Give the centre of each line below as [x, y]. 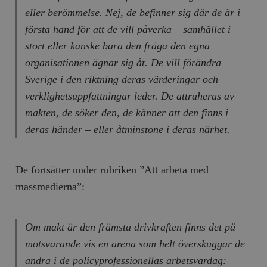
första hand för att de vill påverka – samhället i [128, 29]
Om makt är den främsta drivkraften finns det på [130, 227]
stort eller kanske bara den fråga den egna [117, 46]
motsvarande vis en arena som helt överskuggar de [135, 243]
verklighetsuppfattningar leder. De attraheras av [129, 96]
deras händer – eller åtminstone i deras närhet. [127, 129]
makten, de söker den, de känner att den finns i [126, 112]
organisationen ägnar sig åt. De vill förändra [123, 62]
